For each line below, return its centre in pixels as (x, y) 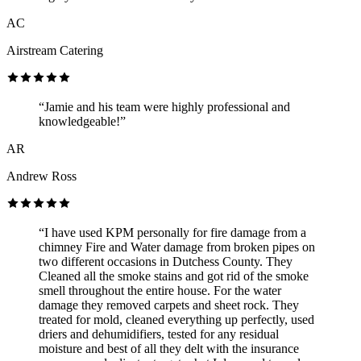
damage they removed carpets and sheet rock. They (169, 305)
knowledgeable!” (82, 121)
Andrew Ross (41, 176)
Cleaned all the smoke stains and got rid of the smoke (174, 276)
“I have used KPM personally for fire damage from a (172, 232)
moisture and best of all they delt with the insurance (169, 348)
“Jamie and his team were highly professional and (164, 106)
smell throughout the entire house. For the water (160, 290)
